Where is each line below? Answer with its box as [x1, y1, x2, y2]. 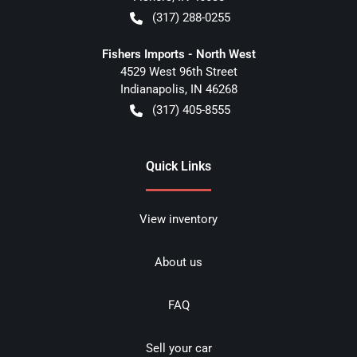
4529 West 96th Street [120, 65, 237, 80]
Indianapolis [120, 82, 185, 97]
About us [155, 255, 202, 270]
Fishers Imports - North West [101, 47, 256, 62]
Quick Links [146, 159, 211, 175]
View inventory [139, 212, 218, 227]
